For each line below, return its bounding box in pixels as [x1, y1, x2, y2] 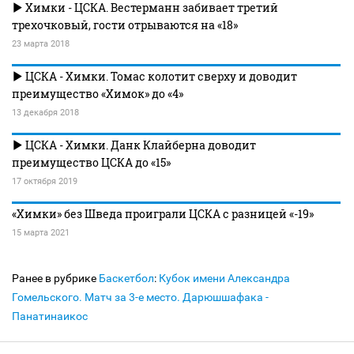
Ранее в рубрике [12, 272, 99, 285]
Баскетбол [99, 272, 154, 285]
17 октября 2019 [12, 176, 77, 187]
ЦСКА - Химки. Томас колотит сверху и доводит [23, 69, 297, 85]
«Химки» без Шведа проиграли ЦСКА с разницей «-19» [12, 206, 314, 222]
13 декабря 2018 [12, 107, 79, 119]
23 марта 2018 [12, 39, 70, 50]
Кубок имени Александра [159, 272, 290, 285]
